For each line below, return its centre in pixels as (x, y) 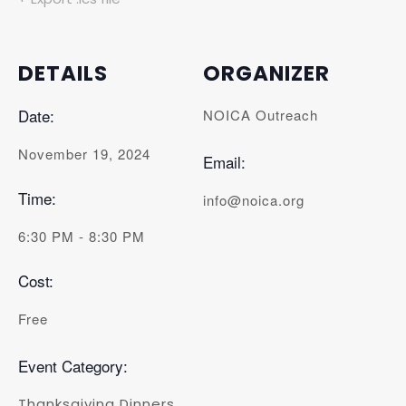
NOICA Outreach (261, 115)
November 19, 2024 (84, 154)
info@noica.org (254, 200)
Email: (224, 162)
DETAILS (63, 73)
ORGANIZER (266, 73)
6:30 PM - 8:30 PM (82, 236)
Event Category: (73, 366)
